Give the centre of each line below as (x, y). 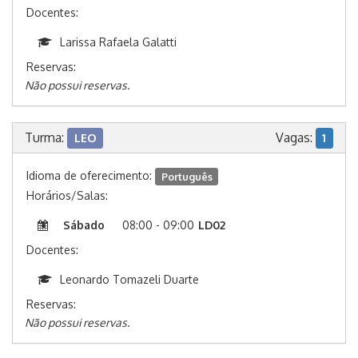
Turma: (46, 138)
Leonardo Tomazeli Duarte (129, 280)
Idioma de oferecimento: (91, 176)
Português (187, 176)
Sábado (84, 225)
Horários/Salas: (67, 196)
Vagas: (295, 138)
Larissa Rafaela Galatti (118, 42)
